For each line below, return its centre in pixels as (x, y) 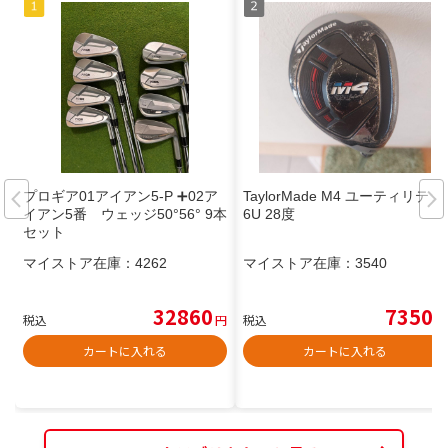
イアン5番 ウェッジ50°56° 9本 (125, 214)
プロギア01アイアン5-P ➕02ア (120, 196)
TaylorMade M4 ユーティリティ (343, 196)
